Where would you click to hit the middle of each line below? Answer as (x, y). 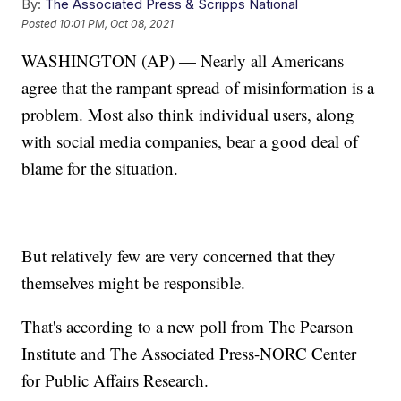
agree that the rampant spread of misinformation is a (198, 88)
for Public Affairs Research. (115, 380)
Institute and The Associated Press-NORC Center (189, 354)
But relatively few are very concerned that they (179, 256)
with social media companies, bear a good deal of (190, 141)
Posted (41, 23)
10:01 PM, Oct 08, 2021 (117, 23)
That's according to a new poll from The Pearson (188, 327)
